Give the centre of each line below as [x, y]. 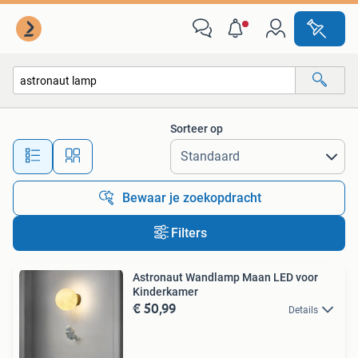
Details [303, 310]
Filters [189, 233]
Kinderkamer [165, 292]
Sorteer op [197, 129]
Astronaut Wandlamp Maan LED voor [225, 277]
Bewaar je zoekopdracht [192, 198]
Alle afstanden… [168, 149]
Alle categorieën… [72, 115]
